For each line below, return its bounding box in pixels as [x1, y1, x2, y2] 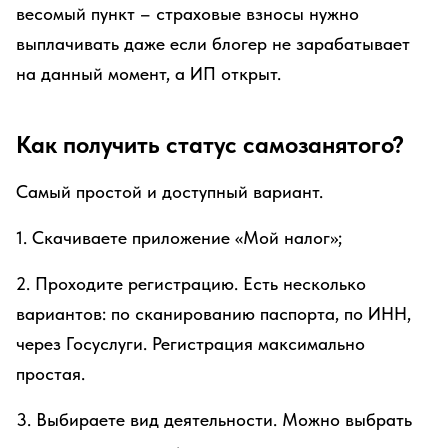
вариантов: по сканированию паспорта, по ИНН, [16, 303, 411, 324]
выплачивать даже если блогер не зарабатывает [16, 33, 410, 54]
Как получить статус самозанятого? [16, 130, 404, 159]
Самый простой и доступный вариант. [16, 181, 323, 202]
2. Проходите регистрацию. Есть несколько [16, 273, 366, 294]
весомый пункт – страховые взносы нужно [16, 3, 359, 24]
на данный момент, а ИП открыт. [16, 63, 281, 84]
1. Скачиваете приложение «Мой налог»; [16, 227, 342, 248]
